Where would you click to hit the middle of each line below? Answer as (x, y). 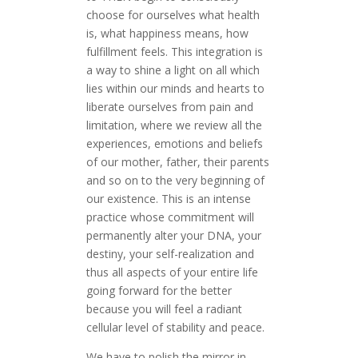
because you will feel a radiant (164, 309)
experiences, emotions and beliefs (174, 144)
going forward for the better (159, 291)
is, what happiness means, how (167, 34)
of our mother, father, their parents (177, 162)
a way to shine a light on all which (173, 70)
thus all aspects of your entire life (172, 272)
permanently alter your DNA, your (173, 236)
